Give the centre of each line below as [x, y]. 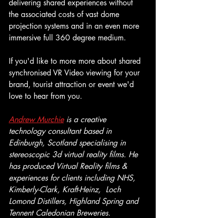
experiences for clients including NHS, [73, 178]
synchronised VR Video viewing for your [75, 73]
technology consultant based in [61, 131]
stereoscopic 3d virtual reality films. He [74, 154]
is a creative [86, 119]
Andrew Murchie [36, 119]
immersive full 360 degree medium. [67, 37]
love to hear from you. [45, 96]
